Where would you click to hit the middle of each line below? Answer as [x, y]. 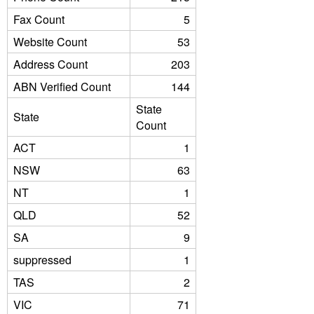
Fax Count [39, 19]
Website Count [50, 42]
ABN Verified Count [62, 87]
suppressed [42, 260]
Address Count [50, 64]
